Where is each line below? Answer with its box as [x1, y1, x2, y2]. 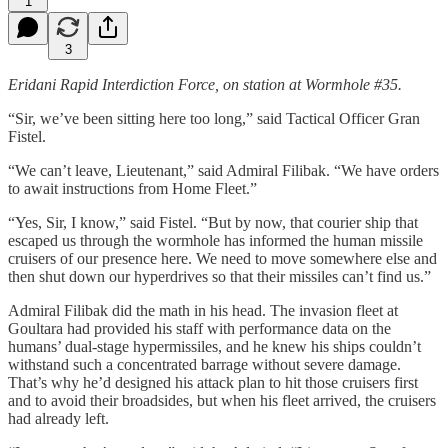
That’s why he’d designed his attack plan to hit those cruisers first [8, 373, 418, 391]
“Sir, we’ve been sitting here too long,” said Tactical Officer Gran [8, 109, 420, 127]
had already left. [8, 409, 109, 427]
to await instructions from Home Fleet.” [8, 179, 257, 197]
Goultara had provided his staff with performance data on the [8, 319, 391, 337]
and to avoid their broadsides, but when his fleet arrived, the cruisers [8, 391, 436, 409]
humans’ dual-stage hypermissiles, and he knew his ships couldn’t [8, 337, 421, 355]
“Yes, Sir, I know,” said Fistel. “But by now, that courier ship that [8, 213, 418, 231]
